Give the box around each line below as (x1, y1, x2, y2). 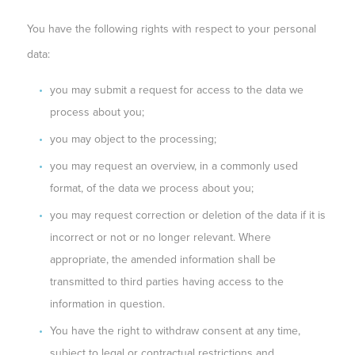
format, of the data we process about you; (49, 181, 254, 195)
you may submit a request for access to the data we (49, 82, 303, 97)
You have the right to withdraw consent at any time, (49, 323, 300, 338)
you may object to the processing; (49, 132, 216, 146)
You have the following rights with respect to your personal (26, 21, 316, 36)
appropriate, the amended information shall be (49, 252, 276, 266)
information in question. (49, 296, 165, 311)
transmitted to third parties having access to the (49, 274, 284, 288)
